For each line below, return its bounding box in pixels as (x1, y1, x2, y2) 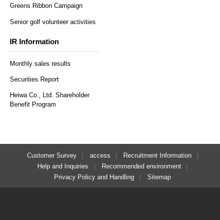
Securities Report (10, 75, 59, 83)
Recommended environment (101, 163, 181, 170)
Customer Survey (27, 152, 77, 160)
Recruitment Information (123, 152, 192, 160)
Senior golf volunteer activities (10, 18, 96, 26)
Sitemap (147, 173, 171, 181)
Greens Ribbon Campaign (10, 2, 82, 10)
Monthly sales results (10, 59, 71, 67)
